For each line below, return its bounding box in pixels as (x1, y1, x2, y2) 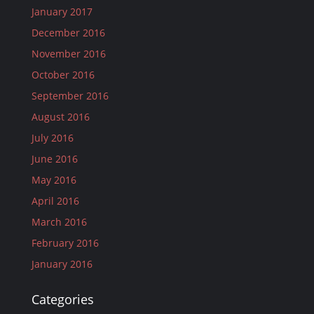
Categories (31, 291, 94, 308)
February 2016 (31, 236, 99, 250)
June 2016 (31, 152, 78, 165)
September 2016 (31, 89, 109, 102)
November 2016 (31, 47, 106, 60)
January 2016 (31, 257, 93, 271)
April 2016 (31, 194, 79, 207)
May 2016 (31, 173, 76, 186)
